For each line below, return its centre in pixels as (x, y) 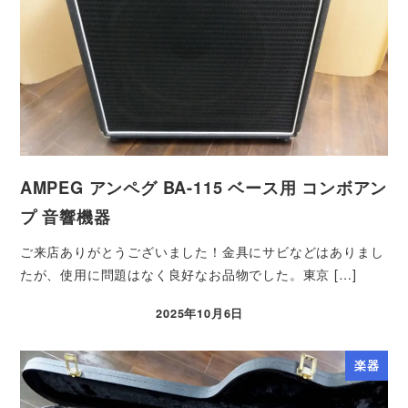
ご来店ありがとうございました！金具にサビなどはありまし (202, 251)
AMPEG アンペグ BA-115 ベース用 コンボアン (204, 188)
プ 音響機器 (65, 217)
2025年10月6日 (200, 314)
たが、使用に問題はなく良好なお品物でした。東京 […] (188, 274)
